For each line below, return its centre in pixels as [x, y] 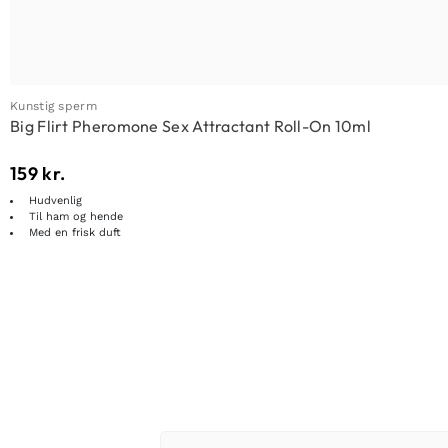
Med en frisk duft [75, 232]
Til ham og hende [76, 216]
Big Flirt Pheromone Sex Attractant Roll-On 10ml [191, 126]
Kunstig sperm [53, 106]
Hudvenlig [55, 200]
